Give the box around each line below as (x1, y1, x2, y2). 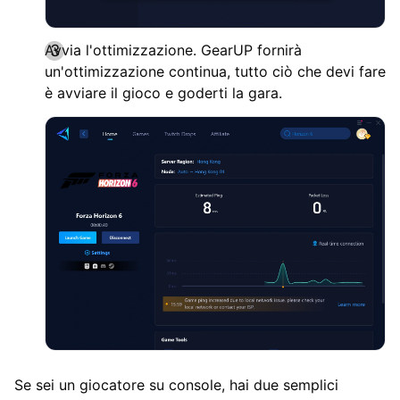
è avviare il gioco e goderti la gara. (45, 83, 282, 102)
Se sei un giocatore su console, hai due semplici (14, 376, 338, 395)
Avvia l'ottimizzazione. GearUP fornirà (45, 40, 302, 59)
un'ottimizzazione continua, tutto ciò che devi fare (45, 62, 386, 80)
